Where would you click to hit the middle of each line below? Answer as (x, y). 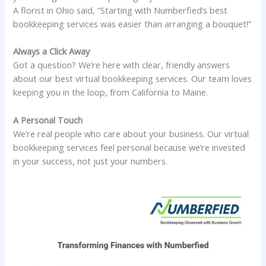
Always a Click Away (52, 51)
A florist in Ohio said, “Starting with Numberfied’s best (121, 10)
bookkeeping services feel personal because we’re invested (129, 147)
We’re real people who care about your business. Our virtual (131, 133)
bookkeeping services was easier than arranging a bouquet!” (132, 24)
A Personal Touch (48, 120)
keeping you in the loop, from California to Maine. (111, 92)
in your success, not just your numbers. (91, 161)
